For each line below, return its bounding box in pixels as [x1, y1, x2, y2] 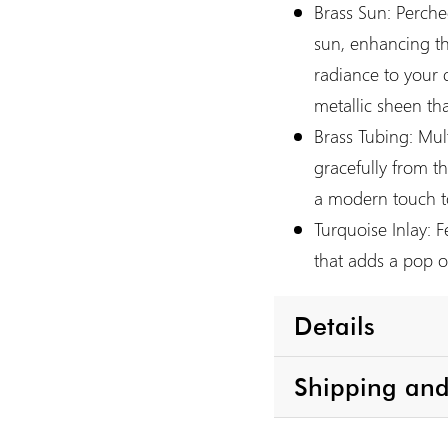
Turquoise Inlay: [314, 217, 431, 242]
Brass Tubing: [314, 124, 413, 149]
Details [294, 310, 375, 341]
